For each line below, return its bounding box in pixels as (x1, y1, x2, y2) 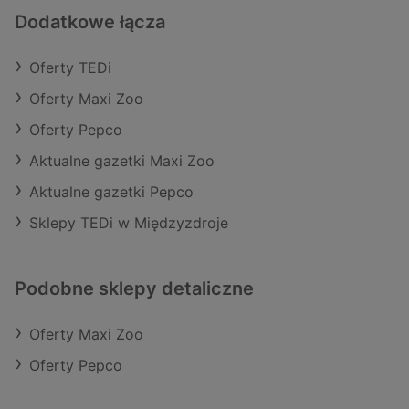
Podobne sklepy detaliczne (15, 278, 254, 299)
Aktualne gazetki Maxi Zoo (29, 152, 215, 170)
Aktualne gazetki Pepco (29, 183, 194, 201)
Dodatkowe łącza (15, 11, 165, 33)
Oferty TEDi (29, 58, 111, 77)
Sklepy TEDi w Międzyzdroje (29, 214, 228, 232)
